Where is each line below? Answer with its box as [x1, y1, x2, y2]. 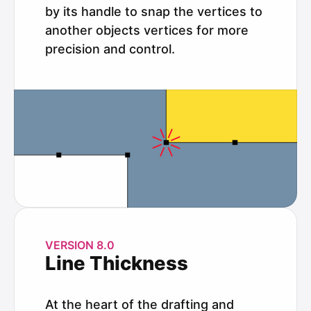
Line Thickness [45, 251, 188, 275]
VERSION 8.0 [45, 237, 115, 252]
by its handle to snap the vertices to [45, 3, 262, 19]
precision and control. [45, 41, 175, 56]
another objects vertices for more [45, 22, 249, 37]
